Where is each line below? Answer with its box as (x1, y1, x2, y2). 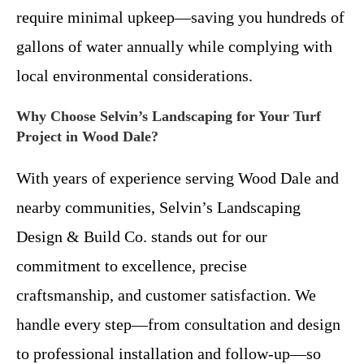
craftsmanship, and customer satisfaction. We (16, 285, 316, 304)
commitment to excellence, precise (16, 256, 247, 275)
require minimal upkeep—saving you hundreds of (16, 7, 344, 26)
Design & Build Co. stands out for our (16, 227, 267, 245)
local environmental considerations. (16, 66, 253, 84)
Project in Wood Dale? (16, 128, 158, 145)
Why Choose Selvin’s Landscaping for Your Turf (16, 107, 321, 124)
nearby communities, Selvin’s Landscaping (16, 197, 301, 216)
